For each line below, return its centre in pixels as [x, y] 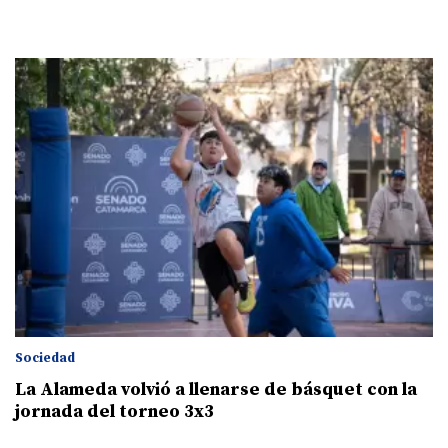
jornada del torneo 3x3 [114, 411]
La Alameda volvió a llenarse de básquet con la [216, 389]
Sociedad [45, 357]
